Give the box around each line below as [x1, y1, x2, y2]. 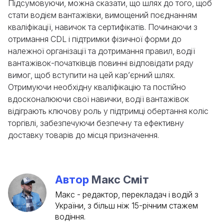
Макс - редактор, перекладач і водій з [55, 189, 198, 199]
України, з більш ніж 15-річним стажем [55, 200, 198, 210]
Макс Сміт [91, 173, 149, 186]
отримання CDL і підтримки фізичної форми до [8, 34, 181, 44]
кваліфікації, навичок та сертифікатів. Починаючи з [8, 22, 197, 32]
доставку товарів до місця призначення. [8, 130, 159, 140]
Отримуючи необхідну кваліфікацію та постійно [8, 82, 186, 92]
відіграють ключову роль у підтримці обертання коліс [8, 106, 208, 116]
